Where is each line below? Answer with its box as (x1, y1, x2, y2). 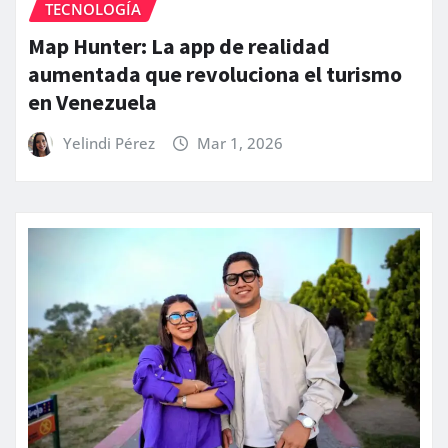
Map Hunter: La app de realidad (28, 31, 330, 60)
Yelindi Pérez (62, 132, 155, 153)
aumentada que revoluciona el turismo (28, 59, 402, 88)
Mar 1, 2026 (197, 132, 284, 153)
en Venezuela (28, 87, 157, 116)
